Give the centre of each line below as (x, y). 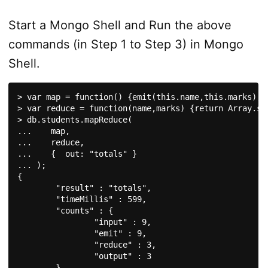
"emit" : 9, (55, 234)
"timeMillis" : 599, (36, 200)
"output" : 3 (55, 256)
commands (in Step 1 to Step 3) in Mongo (126, 45)
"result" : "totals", (36, 188)
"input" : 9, (55, 222)
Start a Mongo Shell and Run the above (120, 25)
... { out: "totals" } (77, 154)
